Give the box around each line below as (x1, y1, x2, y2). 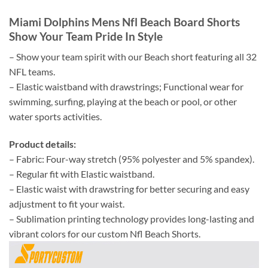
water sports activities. (9, 111, 102, 123)
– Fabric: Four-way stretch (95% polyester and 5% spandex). (9, 153, 254, 165)
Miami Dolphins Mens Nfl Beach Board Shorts (9, 14, 240, 29)
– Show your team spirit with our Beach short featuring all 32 (9, 51, 257, 63)
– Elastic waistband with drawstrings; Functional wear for (9, 81, 243, 93)
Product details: (9, 138, 76, 150)
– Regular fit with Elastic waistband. (9, 168, 154, 180)
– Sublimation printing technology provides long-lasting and (9, 213, 254, 225)
